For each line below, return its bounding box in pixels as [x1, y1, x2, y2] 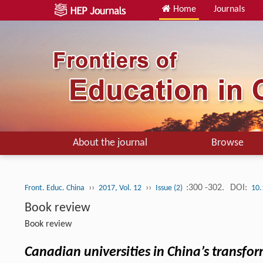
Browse [211, 137, 244, 149]
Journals [214, 5, 245, 14]
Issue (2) [156, 184, 184, 193]
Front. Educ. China [25, 184, 85, 193]
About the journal [72, 137, 147, 149]
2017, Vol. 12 [99, 184, 141, 193]
